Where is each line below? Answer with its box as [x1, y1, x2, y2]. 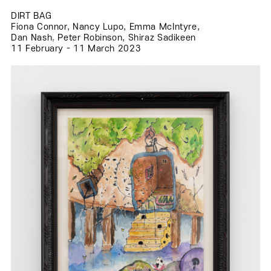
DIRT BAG [11, 11, 52, 22]
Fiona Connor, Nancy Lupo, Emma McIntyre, [11, 22, 200, 33]
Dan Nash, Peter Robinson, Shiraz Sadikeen [11, 33, 197, 44]
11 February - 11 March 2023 [11, 44, 142, 54]
